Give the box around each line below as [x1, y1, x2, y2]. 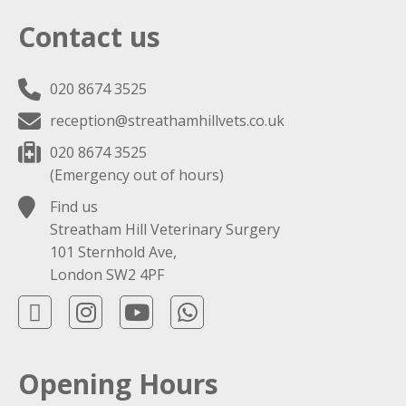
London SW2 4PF [50, 265, 164, 285]
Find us [50, 197, 98, 217]
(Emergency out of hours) [50, 165, 224, 186]
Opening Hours [18, 365, 218, 403]
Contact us [18, 18, 160, 56]
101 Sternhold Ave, [50, 242, 177, 263]
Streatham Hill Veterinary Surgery [50, 219, 280, 240]
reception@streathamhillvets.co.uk [50, 111, 285, 131]
